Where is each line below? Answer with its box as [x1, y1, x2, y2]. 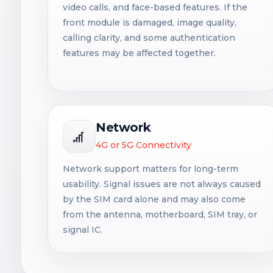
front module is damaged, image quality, [63, 17, 236, 28]
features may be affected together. [63, 48, 216, 58]
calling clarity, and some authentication [63, 32, 235, 43]
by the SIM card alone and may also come [63, 194, 246, 205]
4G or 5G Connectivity [96, 140, 191, 151]
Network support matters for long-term [63, 163, 238, 174]
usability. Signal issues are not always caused [63, 179, 261, 190]
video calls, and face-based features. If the [63, 2, 247, 13]
